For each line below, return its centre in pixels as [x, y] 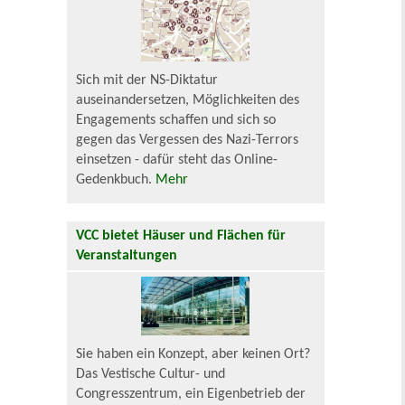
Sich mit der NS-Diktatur [147, 81]
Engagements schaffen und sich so [176, 121]
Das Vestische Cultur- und [151, 374]
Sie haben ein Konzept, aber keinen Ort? [193, 354]
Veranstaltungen [127, 256]
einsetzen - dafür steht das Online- [177, 160]
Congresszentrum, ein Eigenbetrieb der [191, 394]
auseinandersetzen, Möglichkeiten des [188, 101]
